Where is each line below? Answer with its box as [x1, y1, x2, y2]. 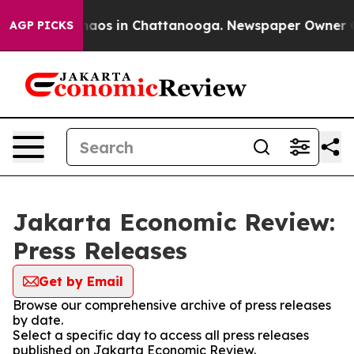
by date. [13, 312, 63, 328]
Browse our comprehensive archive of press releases [13, 297, 331, 313]
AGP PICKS [9, 18, 73, 32]
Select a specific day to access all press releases [13, 327, 309, 343]
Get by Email [39, 273, 123, 289]
